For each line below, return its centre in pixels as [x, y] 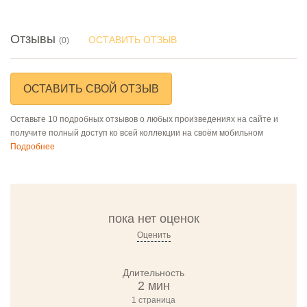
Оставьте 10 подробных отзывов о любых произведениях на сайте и [144, 119]
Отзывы [35, 39]
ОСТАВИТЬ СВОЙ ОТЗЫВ [91, 89]
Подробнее [33, 147]
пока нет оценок [153, 219]
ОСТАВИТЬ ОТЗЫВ [133, 40]
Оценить [153, 235]
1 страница [153, 300]
